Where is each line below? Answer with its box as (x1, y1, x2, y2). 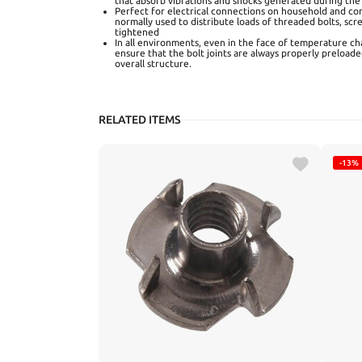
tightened (115, 27, 159, 38)
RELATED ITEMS (99, 113, 181, 127)
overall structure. (115, 58, 192, 69)
